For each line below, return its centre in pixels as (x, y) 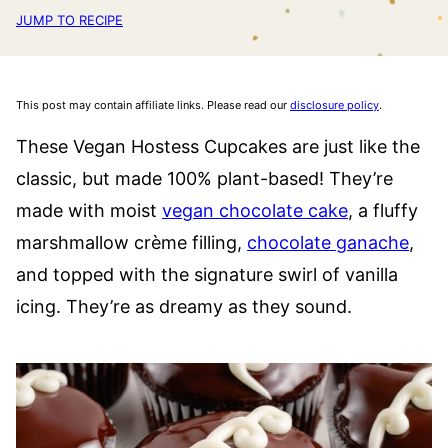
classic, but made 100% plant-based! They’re (204, 178)
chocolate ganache (328, 242)
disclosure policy (334, 105)
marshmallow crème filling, (131, 242)
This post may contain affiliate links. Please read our (153, 105)
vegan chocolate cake (255, 210)
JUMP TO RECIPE (69, 20)
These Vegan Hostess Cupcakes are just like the (218, 146)
